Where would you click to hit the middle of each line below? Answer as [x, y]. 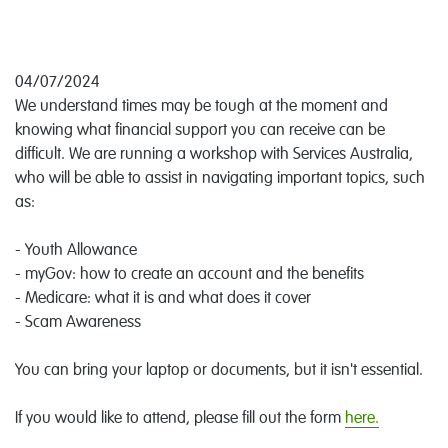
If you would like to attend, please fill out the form [180, 419]
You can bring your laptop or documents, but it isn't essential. [219, 371]
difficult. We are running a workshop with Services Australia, [214, 155]
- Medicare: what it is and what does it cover [163, 299]
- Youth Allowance [76, 251]
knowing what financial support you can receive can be [200, 131]
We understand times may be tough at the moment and [201, 107]
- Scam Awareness [78, 323]
